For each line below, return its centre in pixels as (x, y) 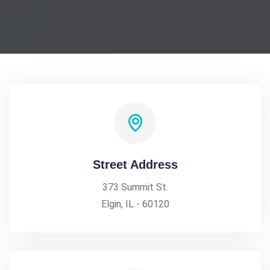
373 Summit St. (135, 187)
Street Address (135, 165)
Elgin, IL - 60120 (135, 204)
